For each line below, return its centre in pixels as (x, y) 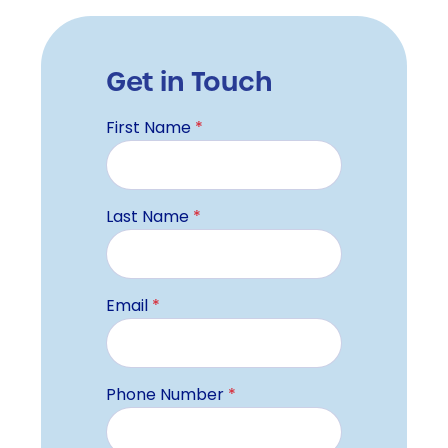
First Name (150, 129)
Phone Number (167, 396)
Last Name (149, 218)
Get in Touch (189, 81)
